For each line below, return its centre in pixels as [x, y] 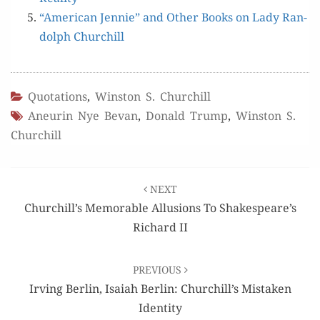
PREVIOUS [158, 269]
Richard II [160, 227]
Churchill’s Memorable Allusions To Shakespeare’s [160, 207]
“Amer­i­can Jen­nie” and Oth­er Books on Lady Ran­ [173, 17]
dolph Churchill [82, 36]
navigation [61, 202]
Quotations [57, 96]
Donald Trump [187, 115]
